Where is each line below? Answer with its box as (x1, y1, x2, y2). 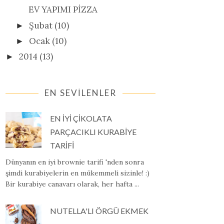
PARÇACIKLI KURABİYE (49, 127, 136, 137)
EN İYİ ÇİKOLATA (49, 113, 112, 123)
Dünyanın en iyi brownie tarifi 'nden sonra (5, 157, 144, 167)
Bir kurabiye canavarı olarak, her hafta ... (5, 179, 139, 189)
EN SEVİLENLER (44, 87, 116, 98)
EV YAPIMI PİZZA (28, 4, 97, 15)
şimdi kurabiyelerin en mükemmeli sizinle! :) (5, 168, 149, 178)
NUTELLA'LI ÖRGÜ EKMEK (49, 206, 148, 216)
